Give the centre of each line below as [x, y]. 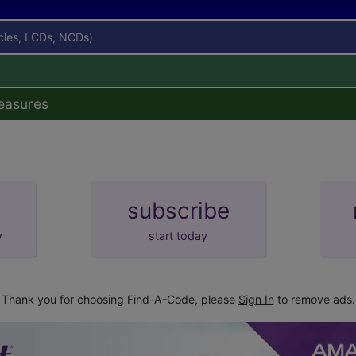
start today [178, 235]
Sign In [256, 299]
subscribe [178, 210]
